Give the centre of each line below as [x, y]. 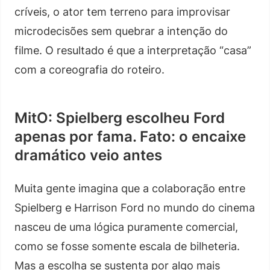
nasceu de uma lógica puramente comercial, [126, 227]
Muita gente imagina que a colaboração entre [130, 188]
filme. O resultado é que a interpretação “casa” [133, 50]
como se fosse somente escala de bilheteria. [127, 246]
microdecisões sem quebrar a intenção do [121, 31]
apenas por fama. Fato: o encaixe [130, 136]
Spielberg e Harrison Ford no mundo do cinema [135, 207]
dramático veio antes [88, 155]
